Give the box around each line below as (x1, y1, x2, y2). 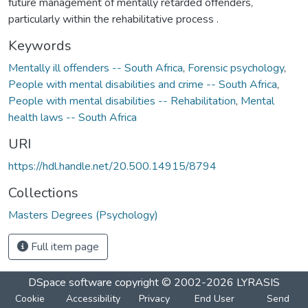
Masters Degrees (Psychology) (8, 207, 158, 223)
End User (195, 291, 235, 305)
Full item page (28, 239, 99, 254)
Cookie (15, 291, 45, 305)
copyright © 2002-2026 (112, 274, 236, 290)
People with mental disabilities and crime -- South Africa (8, 76, 277, 92)
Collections (8, 183, 78, 202)
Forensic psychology (188, 60, 284, 76)
